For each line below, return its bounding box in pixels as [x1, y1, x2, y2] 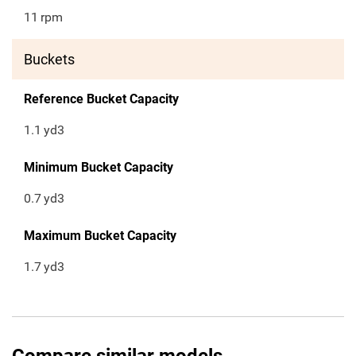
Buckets [24, 51, 75, 68]
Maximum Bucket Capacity [24, 228, 176, 244]
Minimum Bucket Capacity [24, 160, 173, 176]
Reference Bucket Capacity [24, 91, 179, 107]
